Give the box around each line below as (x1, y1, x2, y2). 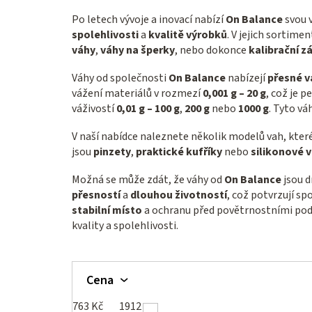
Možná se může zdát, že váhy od (72, 171, 224, 187)
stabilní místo (72, 202, 142, 218)
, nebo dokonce (175, 42, 249, 58)
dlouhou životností (130, 187, 227, 203)
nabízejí (226, 70, 267, 86)
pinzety (93, 143, 131, 159)
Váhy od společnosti (72, 70, 169, 86)
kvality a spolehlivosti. (72, 217, 178, 233)
